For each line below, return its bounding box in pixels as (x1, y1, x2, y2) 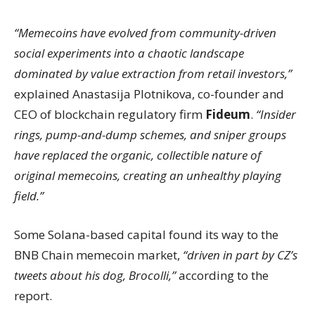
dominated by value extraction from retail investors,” (14, 65, 292, 82)
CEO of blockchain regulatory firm (14, 106, 205, 122)
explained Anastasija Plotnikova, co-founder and (14, 86, 284, 102)
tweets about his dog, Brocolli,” (14, 267, 176, 283)
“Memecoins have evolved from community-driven (14, 25, 276, 41)
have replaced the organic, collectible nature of (14, 147, 261, 163)
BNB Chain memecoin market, (14, 247, 183, 263)
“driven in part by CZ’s (183, 247, 297, 263)
